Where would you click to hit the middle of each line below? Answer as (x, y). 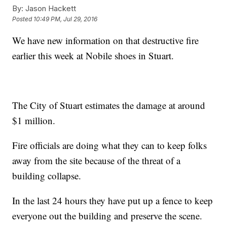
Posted (23, 19)
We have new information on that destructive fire (106, 40)
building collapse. (47, 176)
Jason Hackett (50, 8)
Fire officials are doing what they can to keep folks (110, 145)
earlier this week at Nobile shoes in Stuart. (93, 55)
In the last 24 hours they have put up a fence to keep (113, 200)
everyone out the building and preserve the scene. (107, 216)
